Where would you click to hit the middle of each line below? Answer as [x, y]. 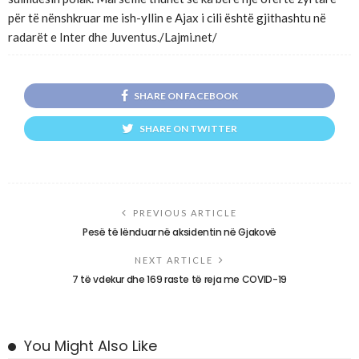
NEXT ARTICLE [174, 260]
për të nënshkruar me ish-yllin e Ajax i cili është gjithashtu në [167, 18]
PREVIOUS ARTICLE [185, 212]
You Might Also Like [91, 345]
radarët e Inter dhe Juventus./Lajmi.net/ [113, 37]
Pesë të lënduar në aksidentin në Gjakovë [179, 232]
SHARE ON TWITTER [188, 128]
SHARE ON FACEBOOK [186, 95]
